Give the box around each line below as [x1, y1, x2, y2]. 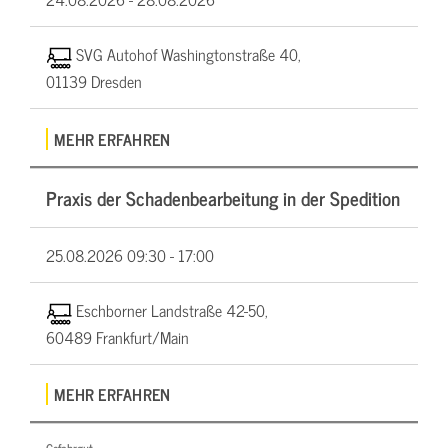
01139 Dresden [46, 67, 142, 94]
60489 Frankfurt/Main [46, 323, 189, 350]
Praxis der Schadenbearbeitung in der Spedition [46, 181, 400, 213]
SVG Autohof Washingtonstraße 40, [75, 41, 301, 68]
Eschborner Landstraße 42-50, [75, 296, 268, 323]
